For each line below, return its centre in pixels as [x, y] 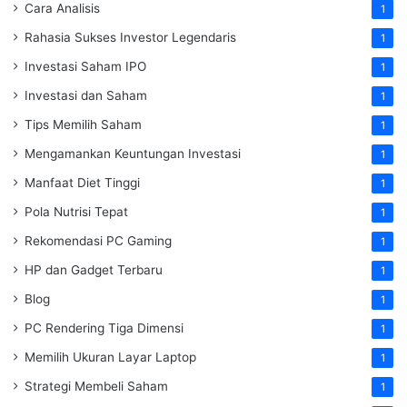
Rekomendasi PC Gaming [98, 241]
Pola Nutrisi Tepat [76, 212]
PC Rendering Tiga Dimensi [104, 328]
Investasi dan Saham [86, 96]
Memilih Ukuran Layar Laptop [110, 357]
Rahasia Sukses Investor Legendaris [130, 38]
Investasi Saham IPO [85, 67]
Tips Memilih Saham [83, 125]
